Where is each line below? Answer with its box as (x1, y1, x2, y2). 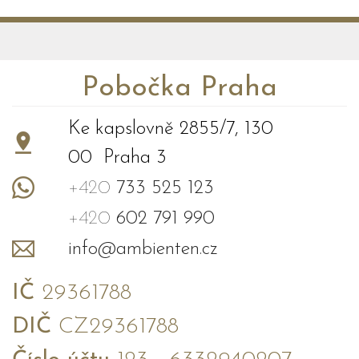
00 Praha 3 (68, 148, 167, 168)
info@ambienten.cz (68, 240, 218, 260)
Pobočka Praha (82, 75, 277, 103)
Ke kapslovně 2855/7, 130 (68, 119, 273, 139)
